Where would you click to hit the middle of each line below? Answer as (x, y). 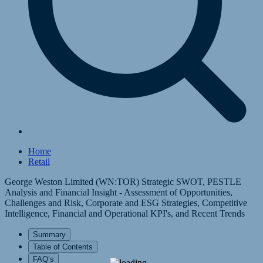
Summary (49, 235)
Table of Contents (63, 247)
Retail (39, 162)
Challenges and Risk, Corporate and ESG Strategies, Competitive (126, 203)
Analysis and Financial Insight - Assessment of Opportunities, (119, 192)
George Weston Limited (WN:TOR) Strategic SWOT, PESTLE (123, 182)
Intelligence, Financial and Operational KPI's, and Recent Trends (125, 213)
